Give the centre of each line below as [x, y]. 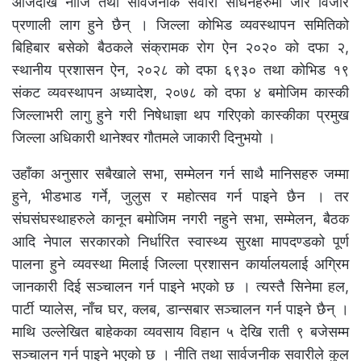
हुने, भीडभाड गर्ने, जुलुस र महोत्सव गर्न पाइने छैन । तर [180, 197]
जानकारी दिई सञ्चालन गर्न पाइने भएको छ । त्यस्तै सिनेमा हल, [180, 287]
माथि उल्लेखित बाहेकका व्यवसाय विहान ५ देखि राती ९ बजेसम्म [180, 332]
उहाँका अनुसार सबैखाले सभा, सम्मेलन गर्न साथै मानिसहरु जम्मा [180, 174]
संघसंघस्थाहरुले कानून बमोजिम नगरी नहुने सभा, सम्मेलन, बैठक [180, 219]
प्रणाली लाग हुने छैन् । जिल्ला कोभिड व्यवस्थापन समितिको [180, 25]
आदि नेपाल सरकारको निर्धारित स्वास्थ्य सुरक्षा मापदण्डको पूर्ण [180, 242]
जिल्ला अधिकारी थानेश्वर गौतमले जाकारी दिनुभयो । [144, 138]
